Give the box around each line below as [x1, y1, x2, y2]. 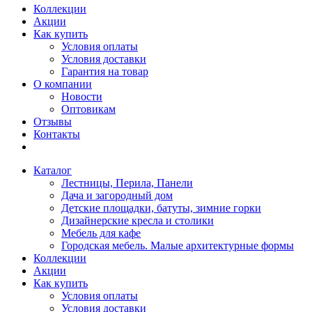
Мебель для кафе [61, 227, 141, 239]
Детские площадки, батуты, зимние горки [61, 202, 261, 214]
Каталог [33, 164, 72, 176]
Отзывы [33, 116, 72, 127]
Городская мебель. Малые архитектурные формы [61, 240, 294, 251]
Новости [61, 91, 102, 102]
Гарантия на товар [61, 65, 148, 77]
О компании [33, 78, 92, 90]
